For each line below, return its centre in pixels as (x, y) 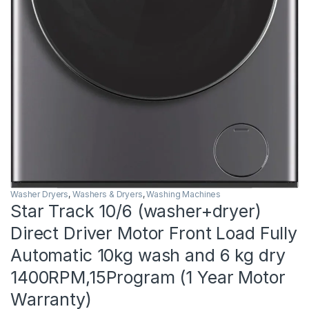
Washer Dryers (40, 194)
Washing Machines (184, 194)
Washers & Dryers (107, 194)
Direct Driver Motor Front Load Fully (154, 233)
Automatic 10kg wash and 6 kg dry (148, 255)
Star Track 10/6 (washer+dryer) (136, 211)
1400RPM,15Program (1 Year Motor (148, 277)
